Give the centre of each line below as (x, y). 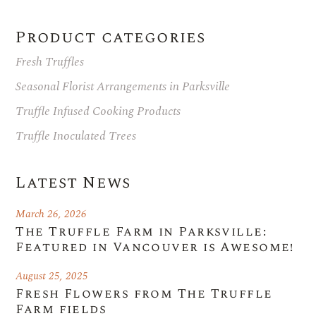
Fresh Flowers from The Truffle (144, 293)
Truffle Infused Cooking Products (98, 111)
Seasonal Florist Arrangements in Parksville (123, 86)
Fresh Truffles (50, 62)
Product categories (111, 37)
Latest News (73, 183)
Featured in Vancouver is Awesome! (155, 247)
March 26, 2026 (51, 214)
